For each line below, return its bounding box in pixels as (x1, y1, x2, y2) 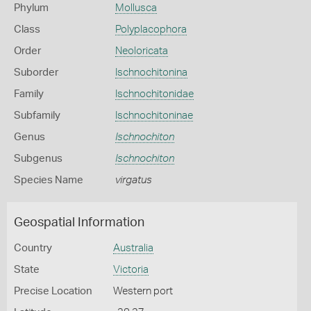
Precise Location (14, 286, 92, 296)
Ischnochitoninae (115, 110, 193, 121)
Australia (112, 243, 153, 253)
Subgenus (14, 153, 62, 164)
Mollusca (115, 3, 157, 13)
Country (14, 243, 52, 253)
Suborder (14, 67, 58, 78)
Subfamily (14, 110, 60, 121)
